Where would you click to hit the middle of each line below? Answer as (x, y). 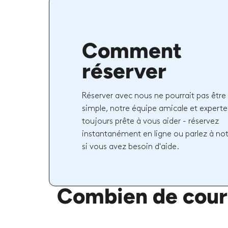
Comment (132, 50)
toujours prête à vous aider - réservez (151, 121)
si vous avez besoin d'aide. (131, 147)
